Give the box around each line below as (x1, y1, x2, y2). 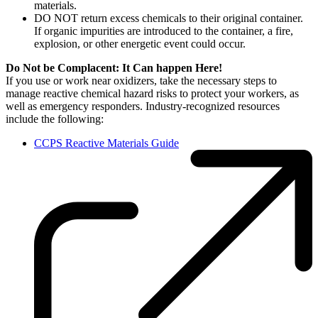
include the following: (6, 112, 104, 125)
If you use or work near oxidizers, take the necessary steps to (6, 74, 277, 87)
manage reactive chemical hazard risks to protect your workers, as (6, 87, 299, 99)
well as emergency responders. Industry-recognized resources (6, 99, 280, 112)
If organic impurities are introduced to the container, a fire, (34, 24, 293, 37)
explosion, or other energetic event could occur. (34, 37, 246, 50)
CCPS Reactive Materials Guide (34, 136, 179, 149)
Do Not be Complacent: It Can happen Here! (6, 61, 222, 74)
